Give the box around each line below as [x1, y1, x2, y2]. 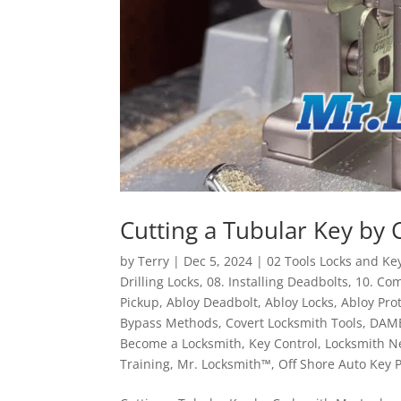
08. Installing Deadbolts [207, 272, 349, 290]
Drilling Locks [120, 272, 200, 290]
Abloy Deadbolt [166, 293, 259, 311]
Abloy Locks [265, 293, 335, 311]
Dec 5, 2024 [183, 252, 253, 269]
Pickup [120, 293, 160, 311]
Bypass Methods [120, 313, 219, 331]
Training [120, 354, 171, 372]
